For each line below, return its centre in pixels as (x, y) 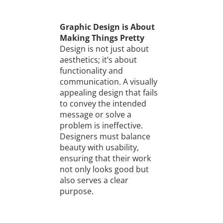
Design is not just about (104, 49)
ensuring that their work (105, 159)
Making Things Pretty (102, 38)
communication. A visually (108, 82)
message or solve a (95, 115)
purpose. (76, 191)
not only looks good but (104, 169)
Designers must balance (105, 137)
